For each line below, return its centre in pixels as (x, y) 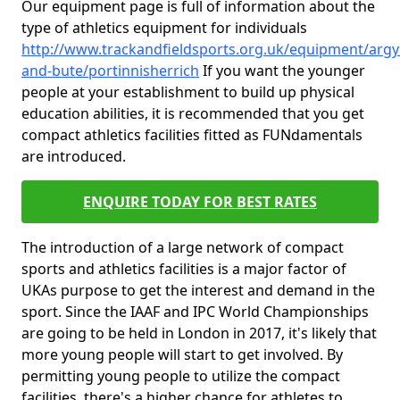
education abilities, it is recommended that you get (193, 113)
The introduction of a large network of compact (183, 247)
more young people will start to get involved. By (182, 354)
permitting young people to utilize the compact (181, 376)
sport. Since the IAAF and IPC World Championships (195, 312)
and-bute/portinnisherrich (110, 71)
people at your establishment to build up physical (188, 92)
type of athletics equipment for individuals (164, 28)
